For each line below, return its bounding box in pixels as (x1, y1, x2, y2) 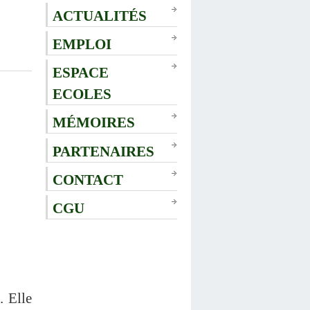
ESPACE (53, 64, 109, 81)
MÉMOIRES (53, 114, 135, 131)
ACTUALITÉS (53, 7, 147, 24)
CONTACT (53, 171, 123, 188)
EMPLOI (53, 35, 111, 52)
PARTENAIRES (53, 143, 154, 159)
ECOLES (53, 86, 111, 102)
